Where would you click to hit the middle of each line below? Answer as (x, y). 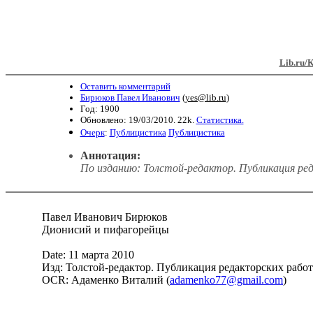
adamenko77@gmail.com (226, 279)
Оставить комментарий (125, 86)
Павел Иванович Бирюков (101, 217)
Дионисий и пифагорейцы (101, 229)
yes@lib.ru (205, 97)
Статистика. (220, 119)
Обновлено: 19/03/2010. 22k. (138, 119)
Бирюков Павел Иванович (130, 97)
